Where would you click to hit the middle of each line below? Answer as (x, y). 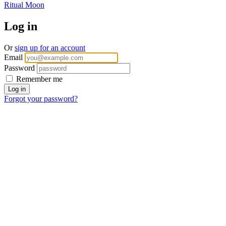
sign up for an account (50, 47)
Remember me (39, 79)
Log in (21, 26)
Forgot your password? (41, 98)
